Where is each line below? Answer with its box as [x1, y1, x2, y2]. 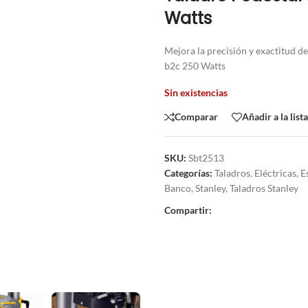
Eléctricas [254, 166, 296, 179]
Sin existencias [164, 86, 228, 98]
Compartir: [164, 203, 212, 216]
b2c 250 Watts [164, 59, 225, 71]
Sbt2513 [188, 151, 224, 164]
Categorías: [164, 166, 212, 179]
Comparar [175, 111, 218, 123]
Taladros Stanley [230, 181, 298, 194]
